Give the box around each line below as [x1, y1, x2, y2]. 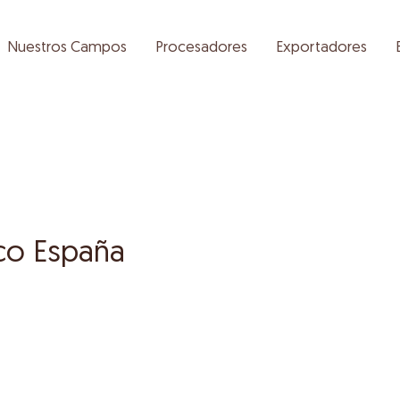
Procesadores [155, 40, 247, 55]
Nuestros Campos [7, 40, 127, 55]
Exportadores [276, 40, 367, 55]
